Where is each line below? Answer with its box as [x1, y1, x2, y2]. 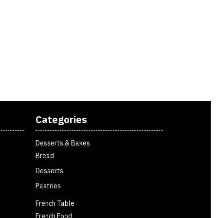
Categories [36, 113, 87, 127]
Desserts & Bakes [36, 139, 90, 148]
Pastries [36, 182, 61, 191]
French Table [36, 199, 74, 208]
